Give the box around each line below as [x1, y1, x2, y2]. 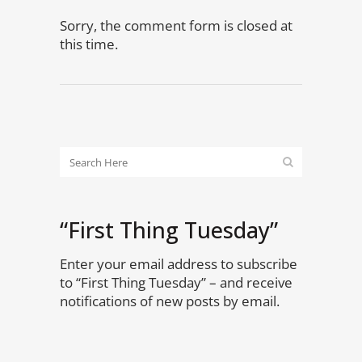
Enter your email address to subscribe [60, 255, 297, 273]
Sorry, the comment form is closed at [60, 16, 293, 35]
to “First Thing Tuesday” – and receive [60, 273, 293, 292]
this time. [60, 35, 118, 53]
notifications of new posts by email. [60, 292, 280, 310]
